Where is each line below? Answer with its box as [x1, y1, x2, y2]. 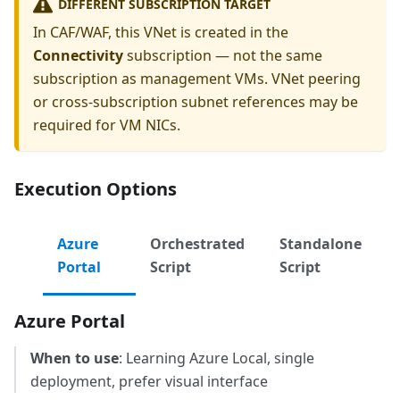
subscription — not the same [123, 46, 322, 66]
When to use [30, 348, 119, 369]
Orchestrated [149, 234, 245, 254]
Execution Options [14, 177, 177, 202]
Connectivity [33, 46, 123, 66]
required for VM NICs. [33, 115, 180, 136]
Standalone [279, 234, 362, 254]
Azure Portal [14, 309, 125, 334]
